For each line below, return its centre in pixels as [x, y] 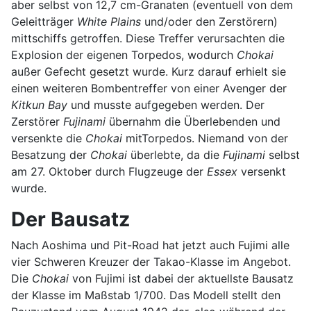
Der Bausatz [70, 219]
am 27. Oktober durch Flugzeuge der [109, 171]
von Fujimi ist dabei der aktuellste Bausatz [181, 278]
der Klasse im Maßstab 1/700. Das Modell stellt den [146, 295]
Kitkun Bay [39, 104]
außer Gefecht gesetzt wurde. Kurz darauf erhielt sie [149, 71]
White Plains [109, 21]
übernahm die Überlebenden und [193, 121]
